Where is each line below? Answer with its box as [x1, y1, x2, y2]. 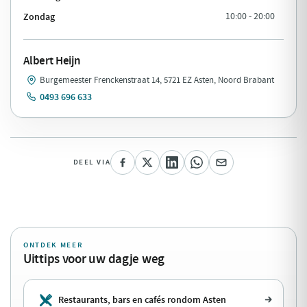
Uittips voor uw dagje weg [23, 249, 164, 267]
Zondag [23, 10, 55, 23]
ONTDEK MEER [23, 240, 84, 249]
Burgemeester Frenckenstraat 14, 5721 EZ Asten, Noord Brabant [40, 74, 274, 86]
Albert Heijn [23, 52, 81, 69]
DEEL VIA [73, 157, 111, 168]
